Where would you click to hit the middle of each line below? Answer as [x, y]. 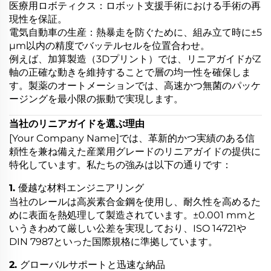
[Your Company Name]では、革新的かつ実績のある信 [132, 138]
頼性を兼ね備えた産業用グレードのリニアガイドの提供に [135, 151]
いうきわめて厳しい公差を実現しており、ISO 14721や [128, 228]
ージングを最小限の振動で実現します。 [96, 99]
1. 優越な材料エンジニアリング [77, 188]
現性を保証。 [38, 19]
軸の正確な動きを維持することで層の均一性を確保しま [130, 72]
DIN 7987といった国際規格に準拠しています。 [113, 241]
